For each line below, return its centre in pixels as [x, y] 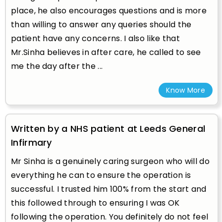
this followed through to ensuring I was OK [95, 203]
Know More [186, 90]
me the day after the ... [57, 66]
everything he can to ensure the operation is [101, 175]
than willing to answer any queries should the [101, 24]
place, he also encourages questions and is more [109, 10]
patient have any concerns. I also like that [95, 38]
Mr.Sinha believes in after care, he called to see [106, 52]
